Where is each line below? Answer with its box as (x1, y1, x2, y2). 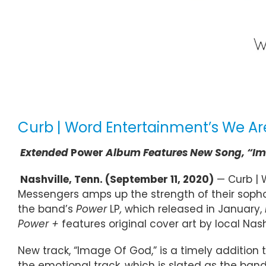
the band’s (18, 201, 76, 216)
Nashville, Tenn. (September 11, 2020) (20, 172, 214, 186)
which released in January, (125, 201, 265, 216)
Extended (20, 145, 71, 160)
